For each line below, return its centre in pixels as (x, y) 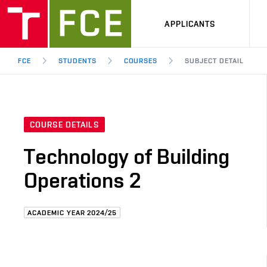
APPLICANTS (190, 24)
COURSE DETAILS (64, 125)
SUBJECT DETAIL (214, 61)
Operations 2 (82, 180)
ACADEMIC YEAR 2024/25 (72, 213)
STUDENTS (77, 61)
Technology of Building (127, 156)
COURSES (141, 61)
